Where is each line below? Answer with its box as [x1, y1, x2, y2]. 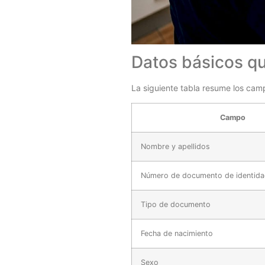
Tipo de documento [141, 199, 211, 209]
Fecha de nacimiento [141, 228, 213, 238]
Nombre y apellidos [141, 141, 210, 151]
